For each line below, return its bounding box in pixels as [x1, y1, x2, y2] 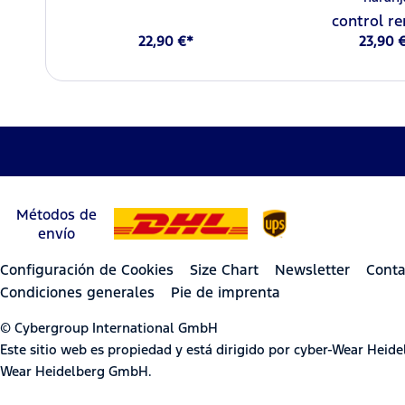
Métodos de [16, 204, 98, 224]
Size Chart [190, 259, 259, 279]
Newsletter [275, 259, 350, 279]
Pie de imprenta [171, 282, 280, 302]
